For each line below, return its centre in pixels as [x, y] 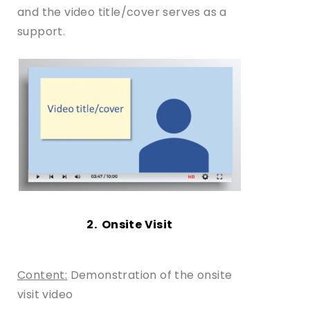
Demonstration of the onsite [150, 275]
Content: [43, 275]
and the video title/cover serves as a [122, 12]
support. [42, 31]
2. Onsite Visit [130, 225]
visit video [45, 295]
